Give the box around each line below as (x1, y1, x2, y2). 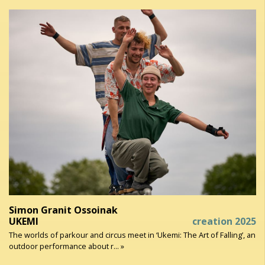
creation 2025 (192, 214, 256, 228)
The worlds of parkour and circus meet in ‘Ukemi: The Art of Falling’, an (9, 229, 256, 240)
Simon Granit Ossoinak (9, 203, 118, 216)
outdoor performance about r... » (9, 240, 124, 251)
